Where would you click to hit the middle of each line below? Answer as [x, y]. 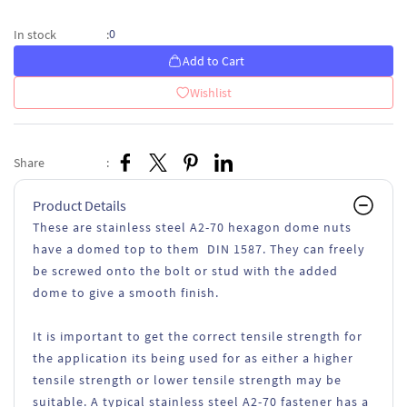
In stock [35, 34]
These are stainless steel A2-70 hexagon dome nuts [192, 227]
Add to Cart [213, 61]
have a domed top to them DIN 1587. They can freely [199, 249]
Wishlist [211, 93]
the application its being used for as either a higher [193, 358]
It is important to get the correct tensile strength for [198, 336]
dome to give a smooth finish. [126, 293]
